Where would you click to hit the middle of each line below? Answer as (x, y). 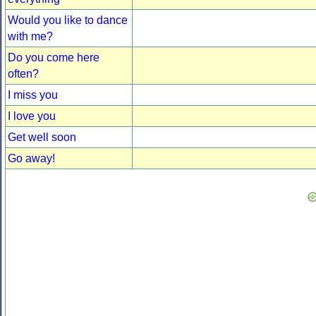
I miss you (33, 95)
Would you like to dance (68, 20)
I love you (32, 116)
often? (23, 74)
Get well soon (42, 138)
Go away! (31, 159)
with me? (30, 37)
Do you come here (54, 58)
